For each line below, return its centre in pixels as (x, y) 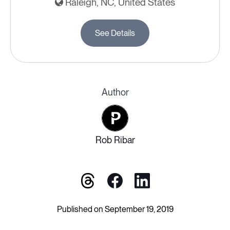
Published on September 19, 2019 (115, 209)
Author (115, 92)
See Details (115, 33)
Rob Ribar (115, 140)
